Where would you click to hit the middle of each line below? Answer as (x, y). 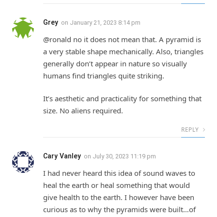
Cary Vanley (62, 156)
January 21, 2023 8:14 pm (105, 22)
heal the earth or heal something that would (116, 185)
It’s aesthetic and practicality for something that (122, 99)
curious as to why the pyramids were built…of (119, 209)
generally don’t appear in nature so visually (115, 63)
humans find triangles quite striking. (104, 75)
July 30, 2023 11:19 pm (124, 156)
